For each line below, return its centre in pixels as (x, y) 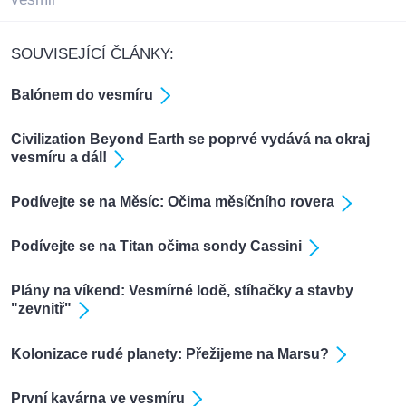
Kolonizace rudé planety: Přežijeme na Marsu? (170, 353)
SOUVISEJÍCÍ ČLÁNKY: (92, 53)
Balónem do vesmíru (82, 95)
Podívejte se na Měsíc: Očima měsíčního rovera (173, 202)
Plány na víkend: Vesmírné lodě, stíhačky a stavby (182, 291)
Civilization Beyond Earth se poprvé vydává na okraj (190, 140)
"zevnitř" (41, 309)
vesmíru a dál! (59, 158)
